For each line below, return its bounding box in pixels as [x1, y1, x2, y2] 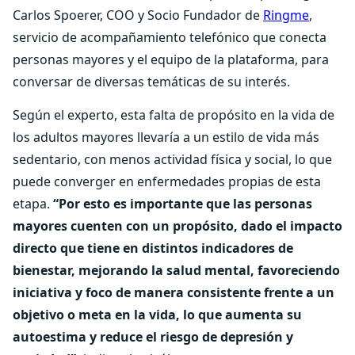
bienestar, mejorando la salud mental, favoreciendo [13, 261, 340, 279]
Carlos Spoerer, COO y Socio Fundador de [13, 6, 263, 24]
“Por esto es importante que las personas [53, 195, 312, 212]
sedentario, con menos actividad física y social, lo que [13, 151, 332, 168]
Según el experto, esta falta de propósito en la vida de [13, 106, 334, 124]
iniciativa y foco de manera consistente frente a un [13, 284, 334, 301]
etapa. [13, 195, 53, 212]
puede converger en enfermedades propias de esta [13, 173, 321, 190]
